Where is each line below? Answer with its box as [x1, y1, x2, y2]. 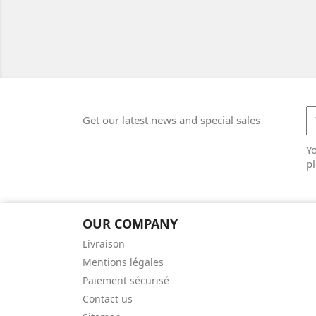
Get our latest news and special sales [83, 112, 260, 127]
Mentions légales [83, 255, 164, 269]
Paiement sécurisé [83, 273, 169, 287]
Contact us [83, 291, 133, 305]
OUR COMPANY [83, 214, 178, 232]
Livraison [83, 236, 125, 250]
